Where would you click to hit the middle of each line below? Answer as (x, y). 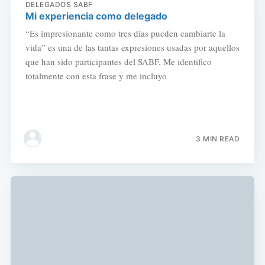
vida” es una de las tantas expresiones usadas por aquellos (132, 47)
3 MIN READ (218, 138)
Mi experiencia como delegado (96, 16)
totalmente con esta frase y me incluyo (96, 75)
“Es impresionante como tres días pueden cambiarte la (125, 33)
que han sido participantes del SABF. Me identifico (118, 61)
